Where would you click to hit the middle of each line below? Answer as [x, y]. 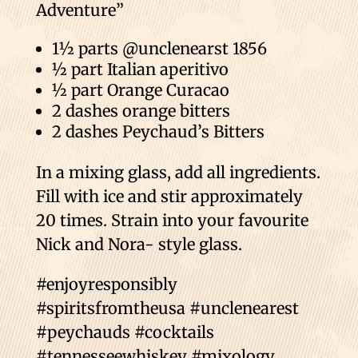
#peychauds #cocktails [125, 332]
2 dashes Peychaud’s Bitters [158, 131]
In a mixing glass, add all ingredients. [178, 172]
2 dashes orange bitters [141, 110]
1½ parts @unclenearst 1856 [159, 48]
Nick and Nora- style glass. [139, 244]
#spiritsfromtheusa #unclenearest [167, 308]
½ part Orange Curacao [140, 89]
